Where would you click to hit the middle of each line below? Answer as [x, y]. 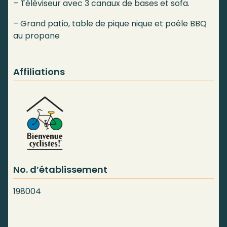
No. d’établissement [60, 169]
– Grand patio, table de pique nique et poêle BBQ [110, 24]
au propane [36, 36]
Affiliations [39, 72]
